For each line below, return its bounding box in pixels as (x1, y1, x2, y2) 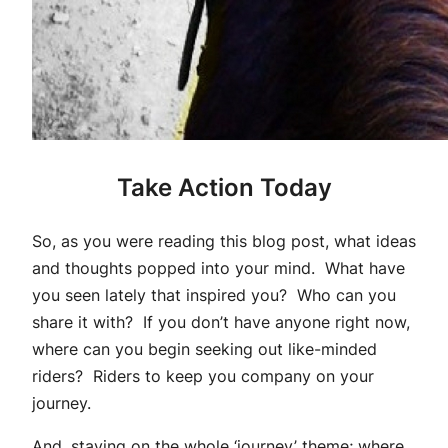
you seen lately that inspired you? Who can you (32, 285, 396, 306)
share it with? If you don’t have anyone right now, (32, 312, 410, 333)
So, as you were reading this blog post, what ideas (32, 231, 416, 252)
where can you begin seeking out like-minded (32, 339, 377, 360)
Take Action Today (116, 173, 332, 203)
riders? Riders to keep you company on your (32, 366, 374, 387)
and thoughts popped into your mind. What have (32, 258, 405, 279)
